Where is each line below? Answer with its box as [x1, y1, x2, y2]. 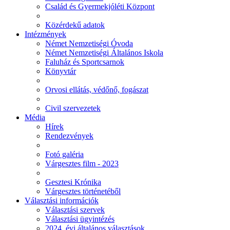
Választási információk [25, 196, 99, 205]
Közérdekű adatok [45, 21, 105, 29]
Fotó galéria [45, 150, 84, 159]
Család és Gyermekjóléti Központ [45, 2, 155, 11]
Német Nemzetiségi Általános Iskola [45, 48, 163, 57]
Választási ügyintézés [45, 215, 114, 223]
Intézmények [25, 30, 66, 39]
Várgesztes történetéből [45, 187, 121, 196]
